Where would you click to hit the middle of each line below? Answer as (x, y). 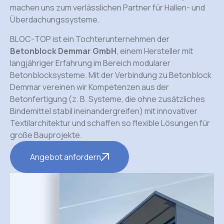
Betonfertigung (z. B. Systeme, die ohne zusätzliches (107, 99)
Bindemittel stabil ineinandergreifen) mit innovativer (104, 111)
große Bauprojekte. (46, 135)
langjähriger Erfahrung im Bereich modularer (90, 63)
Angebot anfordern (65, 157)
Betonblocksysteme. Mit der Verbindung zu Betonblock (111, 75)
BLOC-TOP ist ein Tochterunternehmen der (90, 39)
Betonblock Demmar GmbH (63, 51)
